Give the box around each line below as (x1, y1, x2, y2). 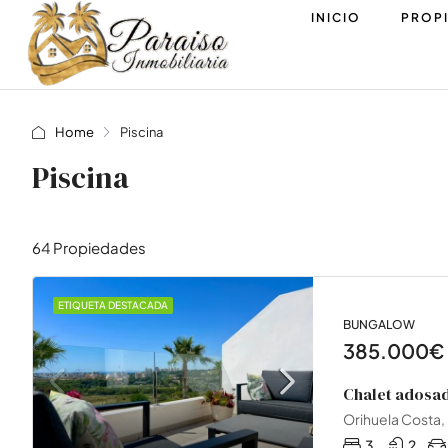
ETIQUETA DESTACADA (58, 299, 168, 311)
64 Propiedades (32, 237, 146, 257)
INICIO (311, 10, 361, 25)
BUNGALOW (343, 317, 415, 332)
